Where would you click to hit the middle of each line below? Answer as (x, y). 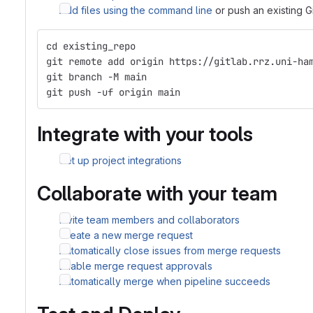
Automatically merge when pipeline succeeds (165, 281)
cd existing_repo (91, 46)
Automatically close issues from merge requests (170, 250)
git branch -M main (96, 77)
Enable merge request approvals (136, 266)
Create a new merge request (126, 235)
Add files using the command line (136, 10)
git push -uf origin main (113, 92)
